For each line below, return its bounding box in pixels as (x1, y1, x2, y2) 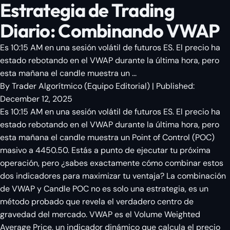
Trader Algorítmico (12, 81, 82, 91)
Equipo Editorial (87, 81, 147, 91)
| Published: (150, 81, 195, 91)
